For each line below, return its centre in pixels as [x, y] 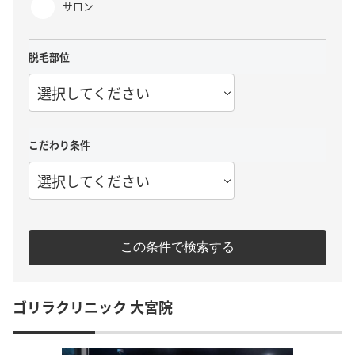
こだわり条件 [59, 145]
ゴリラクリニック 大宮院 [93, 306]
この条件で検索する [177, 246]
